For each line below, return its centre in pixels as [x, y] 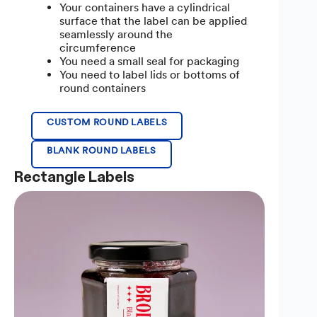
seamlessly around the [116, 35]
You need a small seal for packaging [149, 62]
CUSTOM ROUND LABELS [107, 122]
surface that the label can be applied [153, 21]
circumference [98, 48]
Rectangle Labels [74, 177]
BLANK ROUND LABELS [102, 151]
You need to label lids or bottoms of [150, 75]
